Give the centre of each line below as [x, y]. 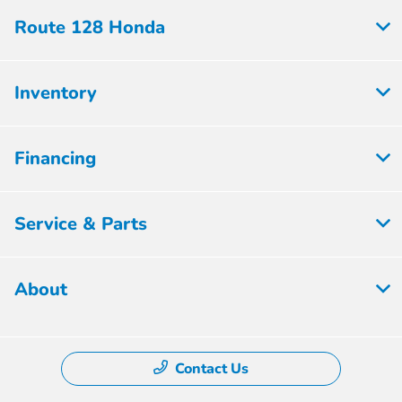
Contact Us [212, 369]
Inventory [56, 93]
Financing [55, 159]
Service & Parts [81, 224]
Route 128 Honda [90, 28]
